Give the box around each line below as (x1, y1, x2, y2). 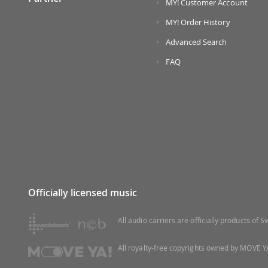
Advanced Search (165, 36, 227, 48)
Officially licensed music (28, 186, 137, 200)
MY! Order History (165, 17, 230, 28)
